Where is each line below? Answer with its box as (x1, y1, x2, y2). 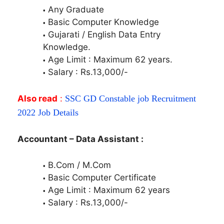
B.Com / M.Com (48, 159, 111, 170)
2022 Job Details (17, 107, 78, 117)
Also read (17, 93, 57, 103)
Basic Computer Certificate (48, 172, 156, 182)
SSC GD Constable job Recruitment (65, 93, 196, 103)
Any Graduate (48, 4, 104, 15)
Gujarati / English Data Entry (48, 29, 160, 40)
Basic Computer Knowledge (48, 17, 159, 27)
